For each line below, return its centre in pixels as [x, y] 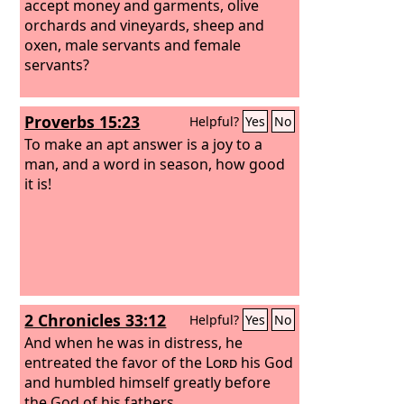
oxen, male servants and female [133, 45]
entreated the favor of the [115, 362]
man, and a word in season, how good [155, 164]
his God [266, 362]
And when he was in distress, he [134, 342]
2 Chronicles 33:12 [96, 320]
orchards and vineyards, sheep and [145, 25]
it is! [38, 184]
